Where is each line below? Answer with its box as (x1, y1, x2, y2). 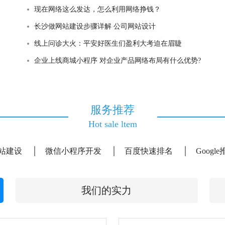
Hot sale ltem (88, 119, 137, 129)
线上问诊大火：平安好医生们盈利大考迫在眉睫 (34, 40, 182, 47)
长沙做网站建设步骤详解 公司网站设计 (34, 23, 156, 30)
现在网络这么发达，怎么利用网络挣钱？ (34, 6, 161, 13)
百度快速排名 (124, 147, 173, 155)
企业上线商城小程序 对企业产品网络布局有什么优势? (34, 57, 201, 64)
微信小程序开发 (45, 147, 101, 155)
